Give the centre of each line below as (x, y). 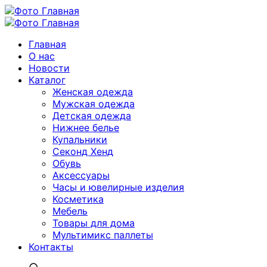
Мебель (70, 211)
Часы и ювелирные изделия (118, 187)
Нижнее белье (86, 128)
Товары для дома (94, 223)
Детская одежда (92, 116)
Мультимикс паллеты (103, 235)
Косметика (78, 199)
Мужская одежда (94, 104)
